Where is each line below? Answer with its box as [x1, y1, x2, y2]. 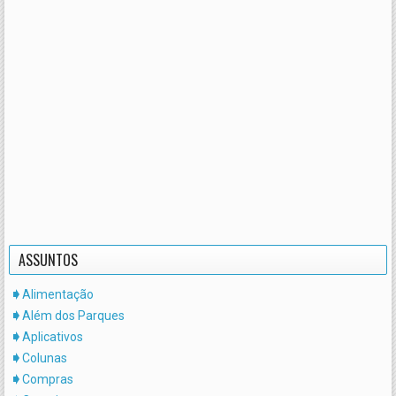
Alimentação [22, 287, 94, 302]
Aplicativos [22, 330, 83, 345]
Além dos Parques [22, 308, 125, 324]
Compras [22, 372, 73, 387]
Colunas [22, 351, 67, 366]
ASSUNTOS [19, 249, 78, 271]
